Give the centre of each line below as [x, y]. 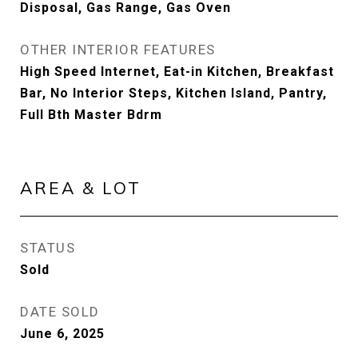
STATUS [48, 248]
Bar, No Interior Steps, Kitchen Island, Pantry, [173, 93]
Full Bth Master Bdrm [91, 115]
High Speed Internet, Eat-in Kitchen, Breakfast [177, 72]
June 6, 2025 [62, 334]
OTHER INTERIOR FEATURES [118, 50]
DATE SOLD [60, 312]
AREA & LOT [81, 188]
